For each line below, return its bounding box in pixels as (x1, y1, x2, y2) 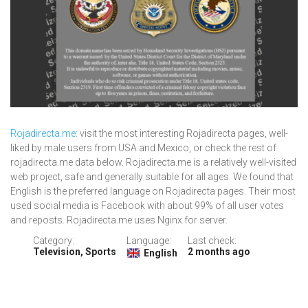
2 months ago (187, 246, 250, 258)
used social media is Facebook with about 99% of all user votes (10, 200, 284, 212)
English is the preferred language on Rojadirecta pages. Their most (10, 186, 296, 197)
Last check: (187, 235, 236, 247)
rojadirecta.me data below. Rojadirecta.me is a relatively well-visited (10, 157, 296, 168)
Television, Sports (32, 246, 116, 258)
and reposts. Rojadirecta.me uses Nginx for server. (10, 214, 228, 226)
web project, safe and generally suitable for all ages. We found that (10, 171, 294, 183)
